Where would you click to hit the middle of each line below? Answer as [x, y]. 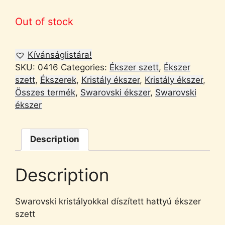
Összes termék [45, 92]
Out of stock [44, 21]
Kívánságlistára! [60, 54]
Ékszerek [58, 80]
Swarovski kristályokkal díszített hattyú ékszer [108, 201]
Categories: [85, 67]
